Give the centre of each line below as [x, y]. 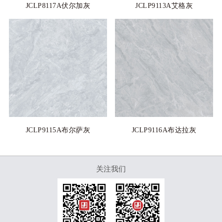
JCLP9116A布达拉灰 [164, 130]
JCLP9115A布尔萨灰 [58, 130]
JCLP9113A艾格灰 [164, 6]
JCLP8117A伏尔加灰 [58, 6]
